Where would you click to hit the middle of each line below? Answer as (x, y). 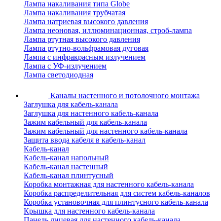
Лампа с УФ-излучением (65, 66)
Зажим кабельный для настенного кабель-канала (106, 131)
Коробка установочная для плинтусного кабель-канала (116, 202)
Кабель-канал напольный (66, 158)
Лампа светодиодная (58, 75)
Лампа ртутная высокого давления (82, 39)
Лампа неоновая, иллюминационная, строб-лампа (108, 31)
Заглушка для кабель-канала (71, 105)
